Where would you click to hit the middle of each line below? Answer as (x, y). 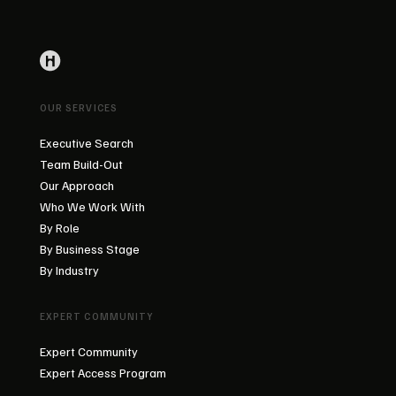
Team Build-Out (81, 164)
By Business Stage (89, 249)
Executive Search (86, 143)
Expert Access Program (103, 373)
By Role (59, 228)
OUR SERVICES (78, 107)
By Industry (69, 270)
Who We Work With (92, 206)
